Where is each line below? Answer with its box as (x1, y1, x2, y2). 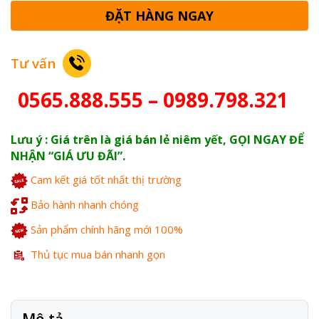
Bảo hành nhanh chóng (31, 197, 139, 212)
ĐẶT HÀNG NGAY (105, 7, 214, 25)
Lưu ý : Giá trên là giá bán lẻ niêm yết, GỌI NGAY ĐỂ (11, 132, 304, 148)
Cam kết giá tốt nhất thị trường (31, 172, 182, 187)
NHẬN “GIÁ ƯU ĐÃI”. (11, 148, 125, 164)
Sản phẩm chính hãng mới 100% (31, 222, 183, 237)
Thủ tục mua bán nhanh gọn (31, 247, 165, 261)
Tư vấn (11, 54, 56, 73)
